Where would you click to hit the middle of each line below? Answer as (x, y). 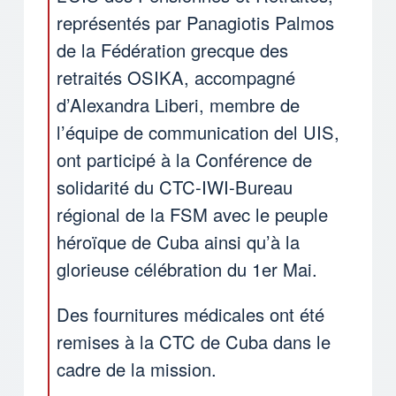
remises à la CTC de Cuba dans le (194, 342)
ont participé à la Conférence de (184, 160)
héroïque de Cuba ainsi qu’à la (178, 242)
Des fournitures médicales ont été (190, 315)
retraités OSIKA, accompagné (176, 78)
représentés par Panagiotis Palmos (195, 23)
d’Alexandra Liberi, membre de (178, 105)
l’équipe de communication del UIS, (198, 133)
